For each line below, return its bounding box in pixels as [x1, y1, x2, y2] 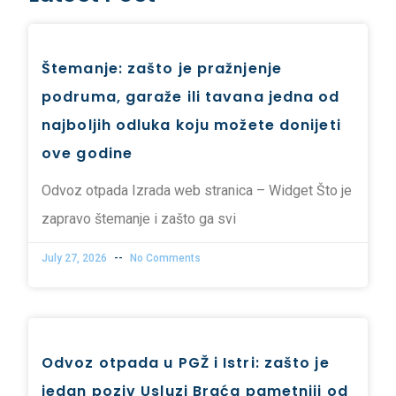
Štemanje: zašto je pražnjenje [42, 58, 282, 80]
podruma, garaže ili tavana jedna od [42, 87, 340, 108]
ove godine [42, 143, 133, 164]
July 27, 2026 [42, 252, 110, 265]
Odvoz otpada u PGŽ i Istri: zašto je [42, 353, 330, 374]
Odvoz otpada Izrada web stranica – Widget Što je [42, 182, 352, 200]
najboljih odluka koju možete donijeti [42, 115, 341, 136]
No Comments [127, 252, 201, 265]
